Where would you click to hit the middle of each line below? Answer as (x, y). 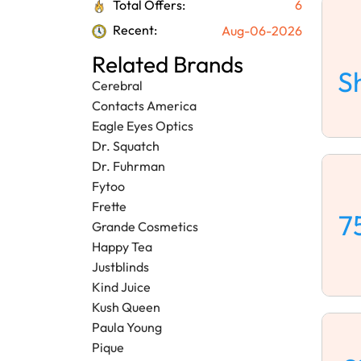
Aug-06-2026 (262, 30)
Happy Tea (122, 247)
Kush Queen (126, 307)
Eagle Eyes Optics (143, 126)
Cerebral (117, 86)
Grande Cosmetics (145, 227)
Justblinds (120, 267)
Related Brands (168, 64)
